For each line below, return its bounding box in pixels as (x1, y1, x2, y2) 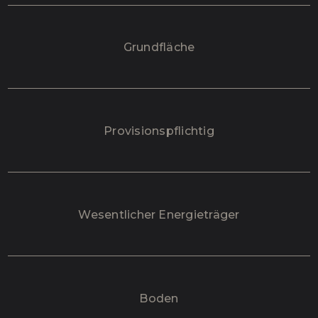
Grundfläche (123, 40, 195, 55)
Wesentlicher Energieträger (78, 207, 240, 221)
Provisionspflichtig (104, 124, 214, 138)
